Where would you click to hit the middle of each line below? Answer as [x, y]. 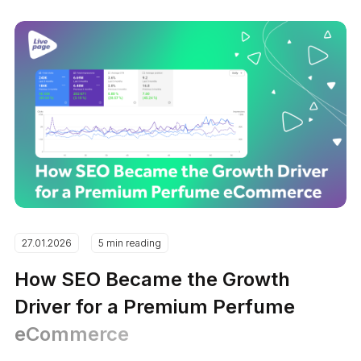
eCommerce [72, 334]
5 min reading [130, 243]
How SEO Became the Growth [153, 279]
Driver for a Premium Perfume [155, 306]
